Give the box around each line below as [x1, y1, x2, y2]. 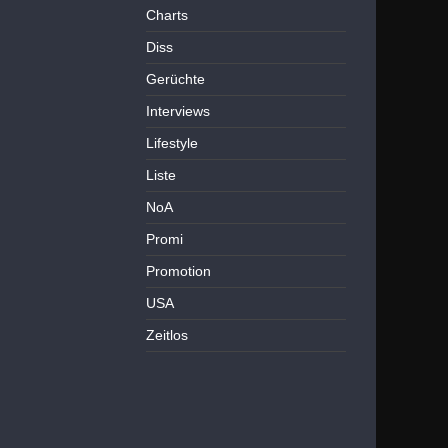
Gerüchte [146, 71, 205, 87]
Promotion [146, 263, 211, 279]
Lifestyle [146, 135, 198, 151]
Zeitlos [146, 327, 188, 343]
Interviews [146, 103, 210, 119]
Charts [146, 7, 188, 23]
